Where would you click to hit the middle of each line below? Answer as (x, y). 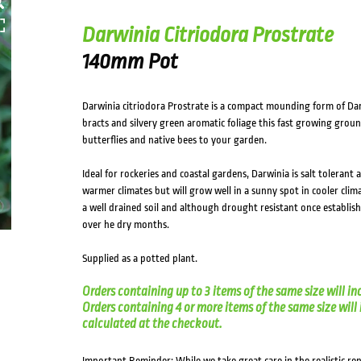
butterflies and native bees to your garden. (174, 140)
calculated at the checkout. (152, 324)
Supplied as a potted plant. (139, 258)
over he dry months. (125, 224)
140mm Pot (130, 61)
